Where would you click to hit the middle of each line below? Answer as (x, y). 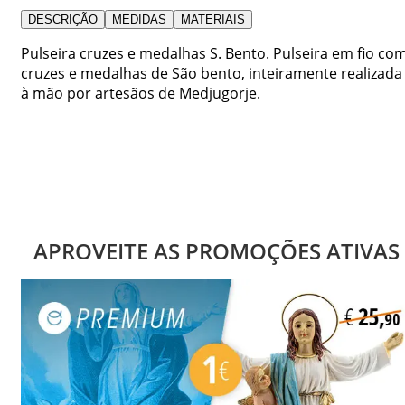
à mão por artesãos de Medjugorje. (141, 93)
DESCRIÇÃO (63, 19)
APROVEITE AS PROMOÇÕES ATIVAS (216, 250)
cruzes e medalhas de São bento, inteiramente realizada (212, 73)
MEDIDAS (139, 19)
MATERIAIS (213, 19)
